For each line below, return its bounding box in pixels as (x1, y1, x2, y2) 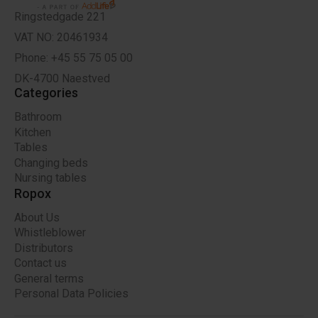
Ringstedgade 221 (14, 10, 106, 24)
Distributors (14, 241, 73, 255)
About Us (14, 210, 60, 224)
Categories (14, 85, 78, 101)
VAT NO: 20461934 (14, 31, 108, 45)
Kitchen (14, 125, 51, 139)
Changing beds (14, 155, 88, 170)
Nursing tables (14, 171, 87, 185)
